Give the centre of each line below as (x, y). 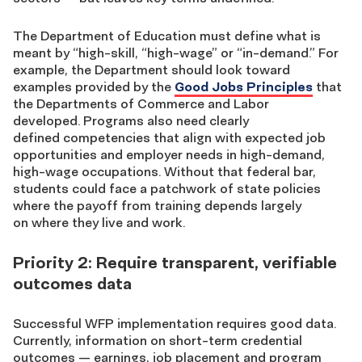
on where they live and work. (101, 222)
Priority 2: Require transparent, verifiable (175, 262)
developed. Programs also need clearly (131, 120)
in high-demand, (274, 154)
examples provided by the (94, 86)
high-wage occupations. (88, 171)
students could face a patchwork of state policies (167, 188)
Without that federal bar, (240, 171)
